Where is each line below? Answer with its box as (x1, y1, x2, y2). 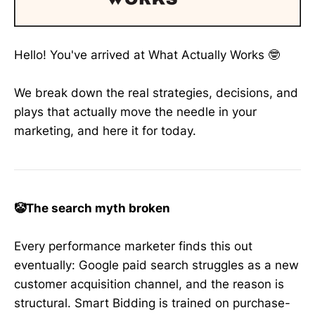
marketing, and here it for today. (14, 124, 196, 139)
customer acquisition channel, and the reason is (14, 277, 284, 292)
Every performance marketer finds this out (14, 239, 252, 254)
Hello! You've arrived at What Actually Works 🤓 (14, 48, 280, 63)
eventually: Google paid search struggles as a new (14, 258, 299, 273)
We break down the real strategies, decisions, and (14, 86, 298, 101)
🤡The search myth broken (14, 200, 170, 215)
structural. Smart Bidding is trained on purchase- (14, 296, 290, 311)
